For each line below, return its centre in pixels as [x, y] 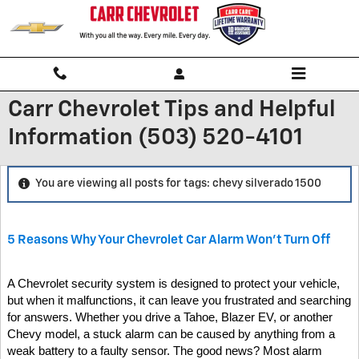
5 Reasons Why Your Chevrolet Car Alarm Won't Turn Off [169, 240]
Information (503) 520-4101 [155, 138]
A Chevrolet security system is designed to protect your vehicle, [173, 283]
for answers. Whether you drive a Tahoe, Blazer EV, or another [170, 317]
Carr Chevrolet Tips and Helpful [171, 110]
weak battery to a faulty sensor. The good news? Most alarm [165, 351]
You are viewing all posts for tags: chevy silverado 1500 [178, 184]
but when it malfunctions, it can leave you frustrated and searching [179, 300]
